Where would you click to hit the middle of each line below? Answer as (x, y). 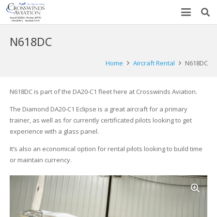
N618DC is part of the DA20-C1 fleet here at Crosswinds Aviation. (103, 92)
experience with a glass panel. (54, 131)
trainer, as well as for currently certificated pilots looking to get (101, 120)
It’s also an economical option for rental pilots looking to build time (106, 149)
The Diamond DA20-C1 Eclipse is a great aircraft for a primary (98, 109)
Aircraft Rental (154, 63)
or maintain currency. (40, 160)
